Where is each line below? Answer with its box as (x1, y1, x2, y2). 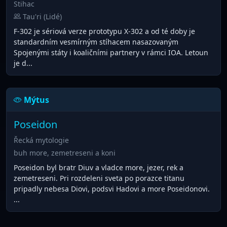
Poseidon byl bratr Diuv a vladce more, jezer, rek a (13, 162, 183, 172)
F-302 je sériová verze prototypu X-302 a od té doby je (13, 26, 195, 36)
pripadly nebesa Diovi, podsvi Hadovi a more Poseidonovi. (13, 183, 210, 194)
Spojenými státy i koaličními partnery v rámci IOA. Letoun (13, 47, 208, 57)
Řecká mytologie (13, 135, 69, 145)
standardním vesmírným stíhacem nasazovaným (13, 36, 178, 47)
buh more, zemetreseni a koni (13, 147, 116, 158)
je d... (13, 58, 32, 68)
